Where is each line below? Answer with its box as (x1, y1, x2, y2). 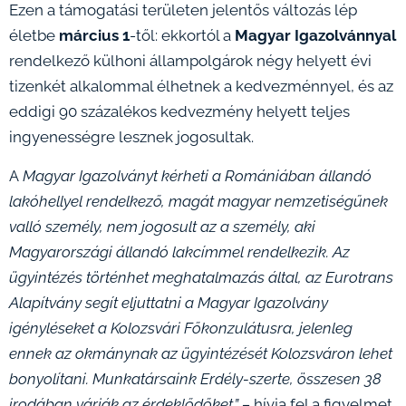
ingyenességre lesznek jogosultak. (9, 128, 254, 146)
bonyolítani (9, 370, 86, 388)
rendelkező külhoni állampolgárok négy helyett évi (9, 52, 372, 70)
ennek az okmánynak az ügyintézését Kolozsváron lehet (9, 344, 392, 362)
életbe (9, 26, 59, 44)
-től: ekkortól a (130, 26, 235, 44)
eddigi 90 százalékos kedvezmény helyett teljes (9, 102, 350, 121)
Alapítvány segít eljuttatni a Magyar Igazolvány (9, 294, 328, 312)
